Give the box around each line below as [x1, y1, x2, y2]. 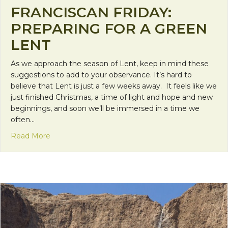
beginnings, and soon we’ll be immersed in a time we [11, 103, 199, 113]
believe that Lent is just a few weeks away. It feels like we [11, 81, 217, 91]
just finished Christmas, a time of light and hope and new [11, 92, 213, 102]
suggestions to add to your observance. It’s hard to [11, 70, 192, 79]
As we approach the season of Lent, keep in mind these [11, 59, 209, 68]
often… [11, 115, 35, 124]
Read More [11, 131, 50, 140]
